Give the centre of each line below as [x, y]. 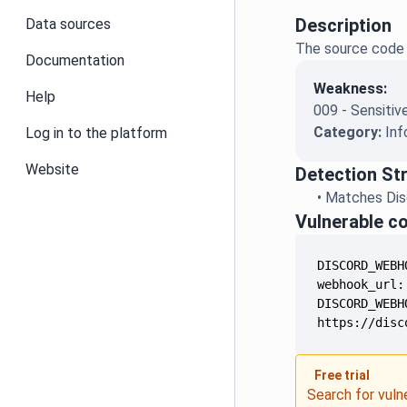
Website [52, 169]
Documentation [75, 60]
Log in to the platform [96, 133]
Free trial [342, 375]
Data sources [68, 24]
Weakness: [351, 89]
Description [344, 25]
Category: [350, 132]
